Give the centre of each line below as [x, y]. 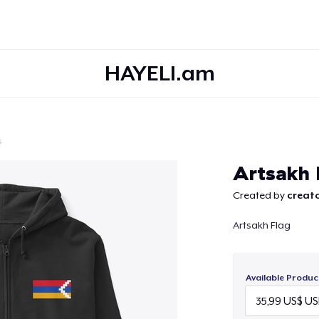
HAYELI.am [159, 73]
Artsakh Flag [261, 225]
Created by [260, 195]
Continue [159, 161]
